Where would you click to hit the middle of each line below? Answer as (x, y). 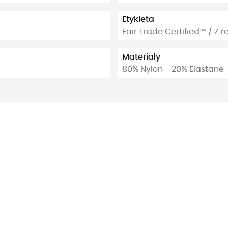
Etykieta (138, 20)
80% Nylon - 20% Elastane (173, 69)
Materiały (141, 57)
